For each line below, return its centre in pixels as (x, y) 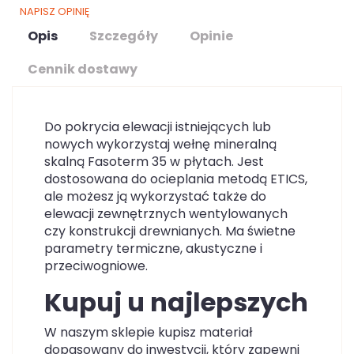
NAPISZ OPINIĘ (55, 11)
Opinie (211, 36)
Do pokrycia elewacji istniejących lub (158, 127)
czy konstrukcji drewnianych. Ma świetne (170, 231)
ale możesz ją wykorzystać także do (155, 196)
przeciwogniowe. (96, 266)
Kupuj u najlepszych (176, 302)
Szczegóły (124, 36)
